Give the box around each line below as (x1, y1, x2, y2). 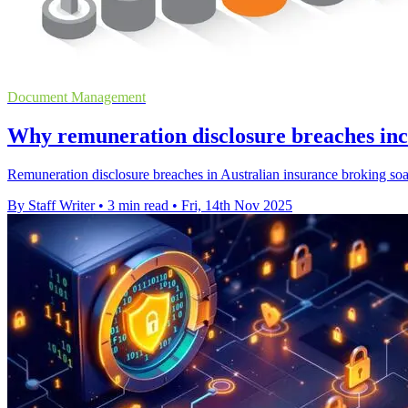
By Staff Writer (7, 198, 95, 213)
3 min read (107, 198, 168, 213)
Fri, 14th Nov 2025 (181, 198, 292, 213)
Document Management (7, 89, 146, 106)
